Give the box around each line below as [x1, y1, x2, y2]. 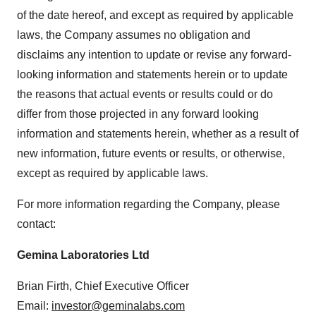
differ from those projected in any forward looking [17, 108, 259, 120]
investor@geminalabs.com [51, 300, 185, 312]
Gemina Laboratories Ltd [17, 249, 150, 261]
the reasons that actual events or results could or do [17, 88, 273, 100]
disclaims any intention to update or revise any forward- [17, 49, 291, 61]
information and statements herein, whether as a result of [17, 128, 298, 140]
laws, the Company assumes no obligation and [17, 29, 250, 41]
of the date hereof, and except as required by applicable [17, 9, 293, 21]
